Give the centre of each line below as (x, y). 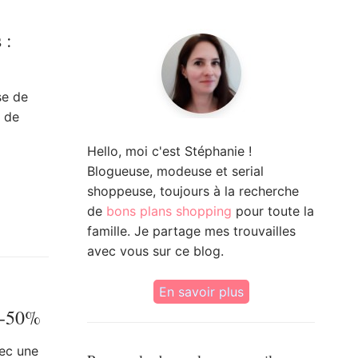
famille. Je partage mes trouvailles (191, 231)
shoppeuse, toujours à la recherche (193, 191)
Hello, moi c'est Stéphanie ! (169, 151)
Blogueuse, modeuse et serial (175, 171)
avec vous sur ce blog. (155, 251)
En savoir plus (201, 292)
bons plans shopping (169, 211)
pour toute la (273, 211)
